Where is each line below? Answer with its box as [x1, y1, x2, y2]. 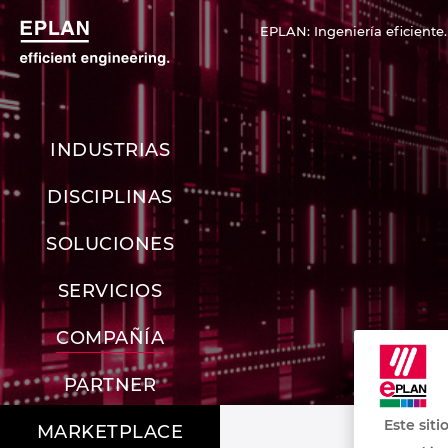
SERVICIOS [57, 280, 163, 303]
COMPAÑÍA [56, 327, 164, 350]
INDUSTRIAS [50, 139, 170, 162]
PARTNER [63, 374, 157, 397]
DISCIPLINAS [47, 186, 173, 209]
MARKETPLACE [36, 421, 184, 444]
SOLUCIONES [46, 233, 174, 256]
